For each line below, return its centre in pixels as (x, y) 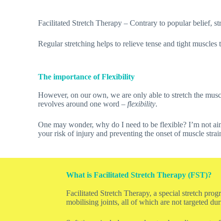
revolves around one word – (83, 104)
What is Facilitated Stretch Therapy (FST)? (139, 175)
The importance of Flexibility (87, 77)
